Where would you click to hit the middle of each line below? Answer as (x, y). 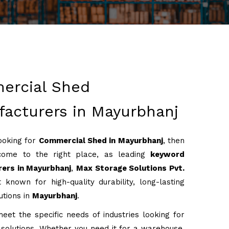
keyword (167, 154)
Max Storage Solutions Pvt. (131, 168)
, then (174, 141)
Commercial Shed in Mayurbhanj (101, 141)
